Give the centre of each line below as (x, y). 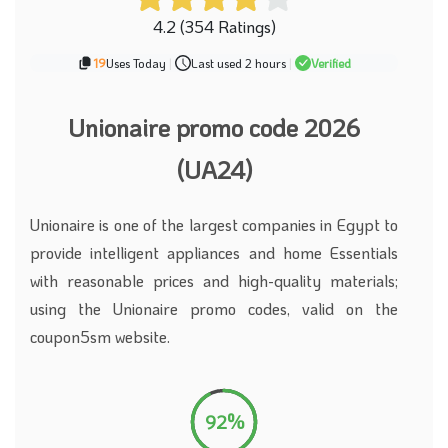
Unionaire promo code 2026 (214, 127)
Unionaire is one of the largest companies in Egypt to (214, 224)
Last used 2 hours (238, 63)
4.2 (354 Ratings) (214, 26)
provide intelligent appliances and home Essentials (214, 252)
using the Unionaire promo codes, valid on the (214, 308)
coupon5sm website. (100, 336)
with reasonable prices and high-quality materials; (214, 280)
